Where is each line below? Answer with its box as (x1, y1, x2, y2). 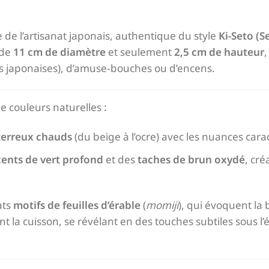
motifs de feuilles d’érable (13, 198, 141, 212)
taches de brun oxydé (138, 152, 246, 166)
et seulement (106, 44, 174, 59)
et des (103, 152, 138, 166)
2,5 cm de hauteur (174, 44, 264, 59)
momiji (146, 198, 178, 212)
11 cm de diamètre (13, 44, 106, 59)
